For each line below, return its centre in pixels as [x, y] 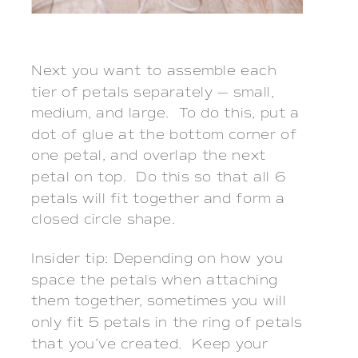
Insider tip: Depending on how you [157, 259]
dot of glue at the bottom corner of [164, 135]
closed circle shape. [108, 220]
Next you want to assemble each [154, 71]
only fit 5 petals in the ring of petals [167, 323]
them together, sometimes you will [159, 302]
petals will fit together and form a [158, 199]
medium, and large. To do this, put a [166, 113]
